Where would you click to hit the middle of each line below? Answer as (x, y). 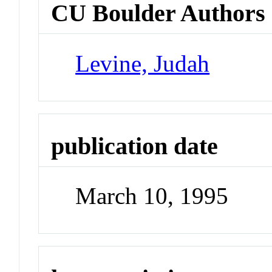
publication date (135, 146)
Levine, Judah (143, 63)
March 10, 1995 (152, 196)
